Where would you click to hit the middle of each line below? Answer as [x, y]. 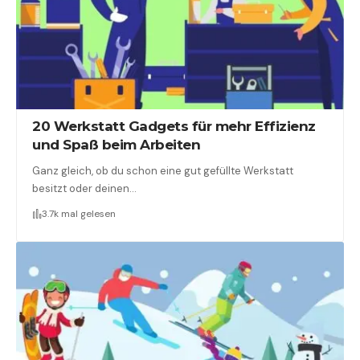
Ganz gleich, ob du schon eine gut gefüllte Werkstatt [163, 170]
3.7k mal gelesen [79, 213]
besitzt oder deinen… [85, 188]
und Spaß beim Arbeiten [117, 144]
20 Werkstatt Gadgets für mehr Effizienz [174, 126]
